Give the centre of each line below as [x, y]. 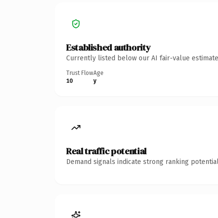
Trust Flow [80, 73]
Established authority [109, 47]
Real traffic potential [106, 151]
